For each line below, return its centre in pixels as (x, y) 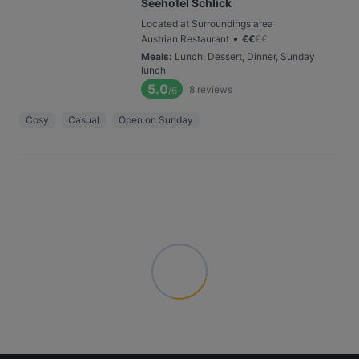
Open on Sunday (156, 120)
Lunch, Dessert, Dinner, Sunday (245, 56)
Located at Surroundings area (207, 24)
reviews (215, 89)
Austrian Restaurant (185, 39)
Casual (84, 120)
